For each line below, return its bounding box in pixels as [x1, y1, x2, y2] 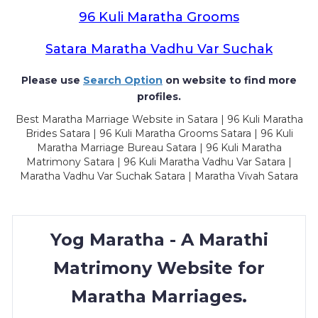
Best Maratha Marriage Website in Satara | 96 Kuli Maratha [15, 113, 303, 126]
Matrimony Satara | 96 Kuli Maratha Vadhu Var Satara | [26, 155, 292, 168]
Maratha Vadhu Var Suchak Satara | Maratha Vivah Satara [20, 170, 298, 182]
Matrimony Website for [53, 258, 265, 278]
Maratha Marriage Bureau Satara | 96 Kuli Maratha [36, 141, 282, 154]
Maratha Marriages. [71, 286, 247, 307]
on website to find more [163, 74, 297, 87]
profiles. [137, 90, 181, 103]
